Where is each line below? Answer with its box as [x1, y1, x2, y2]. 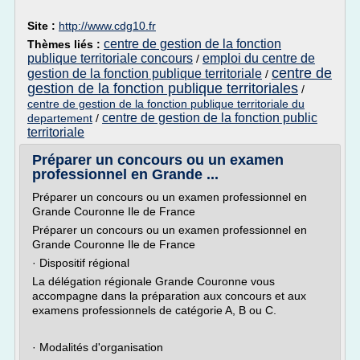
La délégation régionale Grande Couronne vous [32, 275, 275, 288]
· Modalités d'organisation [32, 341, 163, 354]
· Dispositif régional [32, 256, 129, 269]
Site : [27, 19, 59, 32]
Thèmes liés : [27, 38, 104, 51]
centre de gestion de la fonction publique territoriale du [27, 97, 305, 110]
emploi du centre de [202, 51, 315, 65]
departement [27, 112, 92, 125]
